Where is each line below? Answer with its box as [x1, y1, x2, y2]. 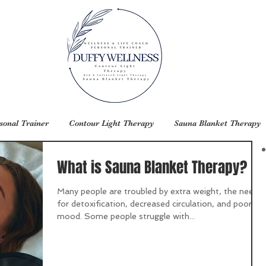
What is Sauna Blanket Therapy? [57, 157, 247, 178]
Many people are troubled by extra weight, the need [57, 186, 258, 196]
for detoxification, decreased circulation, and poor [57, 199, 252, 208]
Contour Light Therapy [69, 118, 154, 128]
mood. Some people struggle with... [57, 211, 195, 221]
